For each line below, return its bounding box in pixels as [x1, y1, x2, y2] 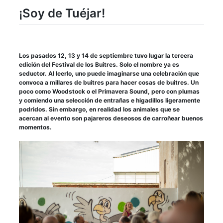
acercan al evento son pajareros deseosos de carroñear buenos [19, 114, 203, 122]
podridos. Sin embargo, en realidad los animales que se [19, 105, 180, 113]
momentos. [19, 123, 52, 131]
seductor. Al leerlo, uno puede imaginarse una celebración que [19, 69, 199, 77]
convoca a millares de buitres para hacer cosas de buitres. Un [19, 78, 199, 86]
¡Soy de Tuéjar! [19, 5, 105, 20]
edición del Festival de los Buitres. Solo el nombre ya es [19, 60, 179, 68]
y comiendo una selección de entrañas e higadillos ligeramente [19, 96, 200, 104]
